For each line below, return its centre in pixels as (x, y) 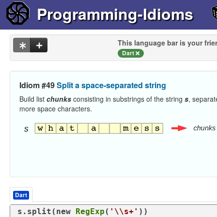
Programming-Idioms (115, 14)
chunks (59, 99)
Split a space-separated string (111, 85)
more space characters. (56, 108)
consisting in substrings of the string (128, 99)
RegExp (90, 211)
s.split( (37, 211)
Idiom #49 (38, 85)
